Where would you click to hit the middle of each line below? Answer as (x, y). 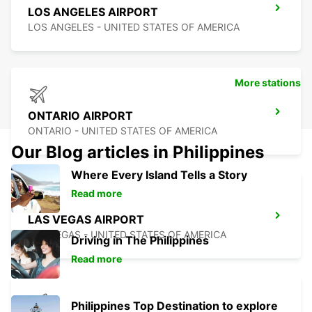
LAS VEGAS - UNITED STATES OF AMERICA (127, 235)
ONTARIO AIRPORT (80, 116)
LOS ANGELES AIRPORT (93, 12)
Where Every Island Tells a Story (159, 175)
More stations (268, 83)
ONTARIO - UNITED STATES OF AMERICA (123, 131)
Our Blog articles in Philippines (138, 153)
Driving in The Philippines (140, 241)
